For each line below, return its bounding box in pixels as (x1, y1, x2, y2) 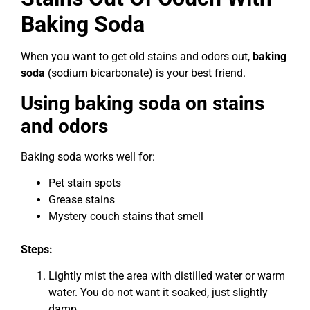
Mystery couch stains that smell (48, 210, 203, 224)
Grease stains (48, 193, 115, 207)
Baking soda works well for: (21, 149, 155, 163)
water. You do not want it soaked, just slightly (48, 286, 268, 300)
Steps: (21, 243, 53, 257)
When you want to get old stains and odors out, (21, 50, 253, 64)
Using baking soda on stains (21, 91, 264, 115)
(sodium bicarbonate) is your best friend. (45, 66, 246, 80)
